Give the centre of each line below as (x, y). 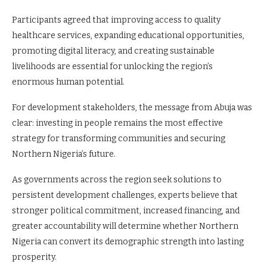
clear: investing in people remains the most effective (117, 123)
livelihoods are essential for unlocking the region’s (112, 66)
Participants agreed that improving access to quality (116, 20)
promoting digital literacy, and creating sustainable (113, 51)
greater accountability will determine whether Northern (125, 226)
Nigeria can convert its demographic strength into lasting (128, 242)
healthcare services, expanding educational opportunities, (128, 35)
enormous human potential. (68, 82)
